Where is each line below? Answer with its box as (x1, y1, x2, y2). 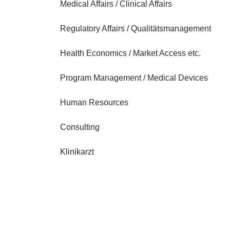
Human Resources (60, 98, 128, 107)
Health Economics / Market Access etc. (60, 49, 201, 57)
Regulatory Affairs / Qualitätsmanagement (60, 24, 211, 33)
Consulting (60, 123, 100, 131)
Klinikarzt (60, 147, 94, 156)
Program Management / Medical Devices (60, 73, 208, 82)
